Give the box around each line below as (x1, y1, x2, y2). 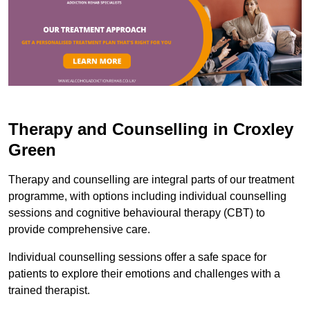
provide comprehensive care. (8, 223, 150, 235)
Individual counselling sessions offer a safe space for (8, 250, 266, 263)
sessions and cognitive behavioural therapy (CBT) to (8, 206, 265, 219)
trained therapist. (8, 284, 93, 296)
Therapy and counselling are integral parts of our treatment (8, 173, 294, 185)
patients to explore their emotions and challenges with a (8, 267, 280, 280)
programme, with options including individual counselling (8, 190, 286, 202)
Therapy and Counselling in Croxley (8, 119, 293, 138)
